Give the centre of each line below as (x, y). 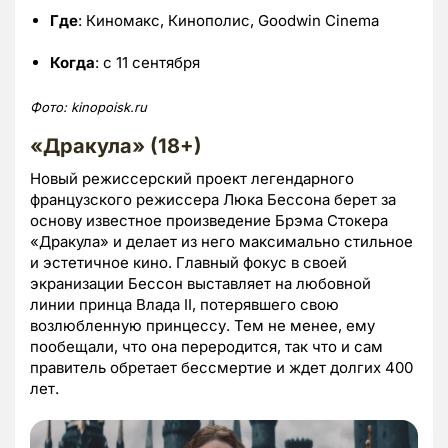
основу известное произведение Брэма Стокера (209, 220)
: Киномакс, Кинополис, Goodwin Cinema (228, 20)
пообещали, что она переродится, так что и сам (206, 346)
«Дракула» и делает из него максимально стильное (221, 241)
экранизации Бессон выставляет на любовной (200, 283)
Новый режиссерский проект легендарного (192, 178)
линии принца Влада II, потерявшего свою (184, 304)
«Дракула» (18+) (116, 145)
